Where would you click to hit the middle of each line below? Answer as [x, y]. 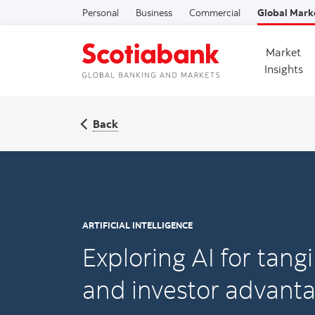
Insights [283, 69]
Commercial [215, 12]
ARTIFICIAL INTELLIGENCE [137, 225]
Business [154, 12]
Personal [101, 12]
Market [283, 52]
